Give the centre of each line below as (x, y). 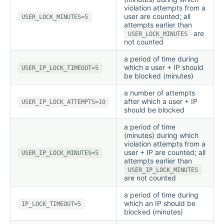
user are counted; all (157, 16)
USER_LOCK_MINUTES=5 (55, 17)
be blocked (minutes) (159, 75)
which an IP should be (160, 203)
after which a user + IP (161, 101)
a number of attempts (159, 92)
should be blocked (154, 109)
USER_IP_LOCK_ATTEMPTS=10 (63, 102)
